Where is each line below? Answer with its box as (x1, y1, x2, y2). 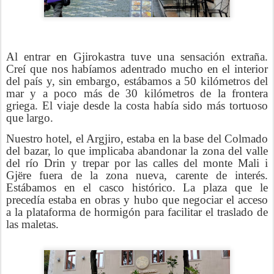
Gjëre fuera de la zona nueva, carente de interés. (6, 169, 268, 182)
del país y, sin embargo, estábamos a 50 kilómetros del (6, 75, 268, 87)
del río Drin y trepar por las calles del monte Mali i (6, 157, 268, 169)
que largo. (6, 111, 53, 124)
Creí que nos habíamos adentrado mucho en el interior (6, 62, 268, 75)
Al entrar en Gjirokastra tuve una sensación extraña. (6, 50, 268, 63)
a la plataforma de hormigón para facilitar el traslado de (6, 206, 268, 218)
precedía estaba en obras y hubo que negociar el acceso (6, 193, 268, 206)
